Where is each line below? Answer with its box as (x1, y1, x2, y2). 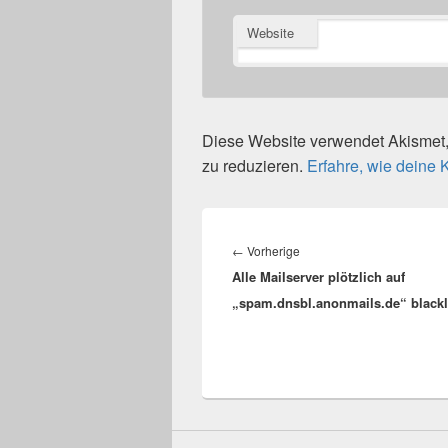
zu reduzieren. (202, 154, 307, 178)
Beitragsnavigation (231, 216, 364, 240)
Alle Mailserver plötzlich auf (232, 267, 405, 287)
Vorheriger (299, 241, 359, 260)
